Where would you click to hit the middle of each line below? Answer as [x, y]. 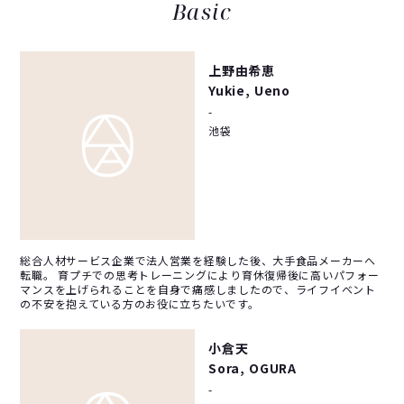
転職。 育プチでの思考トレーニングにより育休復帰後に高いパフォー [200, 274]
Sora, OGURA [252, 367]
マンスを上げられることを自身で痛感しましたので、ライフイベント [198, 289]
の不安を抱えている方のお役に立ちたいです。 [140, 303]
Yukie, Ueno [249, 90]
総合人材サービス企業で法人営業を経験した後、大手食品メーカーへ [198, 260]
